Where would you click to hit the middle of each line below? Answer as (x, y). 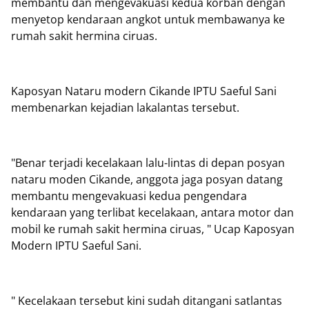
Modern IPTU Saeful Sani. (78, 246)
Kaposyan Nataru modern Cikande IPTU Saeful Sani (144, 91)
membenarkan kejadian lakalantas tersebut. (127, 108)
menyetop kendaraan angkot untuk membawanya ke (148, 19)
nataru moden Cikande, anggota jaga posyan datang (147, 179)
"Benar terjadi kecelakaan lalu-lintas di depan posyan (148, 163)
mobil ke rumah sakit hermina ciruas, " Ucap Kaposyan (153, 229)
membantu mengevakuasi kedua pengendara (129, 196)
